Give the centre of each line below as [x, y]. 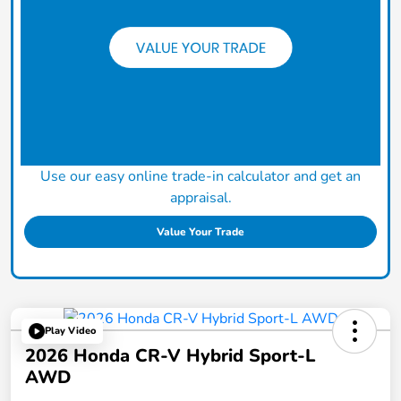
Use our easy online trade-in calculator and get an [200, 176]
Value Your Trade [200, 231]
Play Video [70, 331]
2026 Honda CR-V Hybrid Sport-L [170, 355]
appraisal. [200, 197]
